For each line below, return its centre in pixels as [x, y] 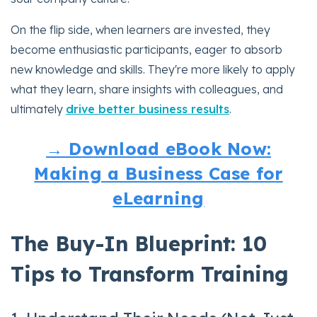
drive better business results [148, 109]
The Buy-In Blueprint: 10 [139, 243]
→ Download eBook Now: [158, 148]
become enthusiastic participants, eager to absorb [146, 49]
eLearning [158, 198]
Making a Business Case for [158, 173]
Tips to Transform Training [150, 273]
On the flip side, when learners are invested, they [140, 29]
